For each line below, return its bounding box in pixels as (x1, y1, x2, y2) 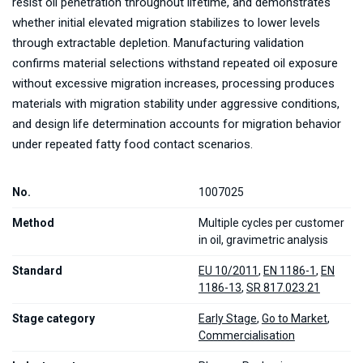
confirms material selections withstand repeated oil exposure (12, 56, 338, 70)
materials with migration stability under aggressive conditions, (12, 96, 340, 111)
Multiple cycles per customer (198, 216, 344, 229)
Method (12, 216, 54, 229)
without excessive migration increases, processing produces (12, 76, 335, 91)
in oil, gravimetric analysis (198, 233, 328, 246)
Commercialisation (198, 329, 295, 342)
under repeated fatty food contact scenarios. (12, 137, 253, 152)
